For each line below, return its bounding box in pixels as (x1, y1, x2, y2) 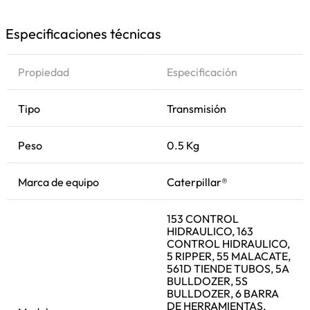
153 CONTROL (167, 212, 239, 226)
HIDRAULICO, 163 (167, 224, 253, 238)
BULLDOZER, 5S (167, 274, 248, 288)
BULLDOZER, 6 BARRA (167, 286, 279, 300)
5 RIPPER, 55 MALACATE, (167, 249, 291, 263)
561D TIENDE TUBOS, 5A (167, 262, 289, 275)
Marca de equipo (18, 175, 99, 189)
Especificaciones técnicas (6, 25, 161, 42)
